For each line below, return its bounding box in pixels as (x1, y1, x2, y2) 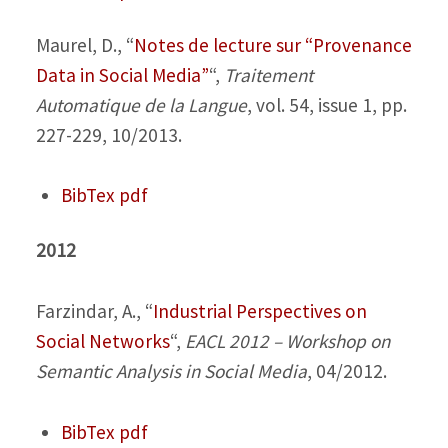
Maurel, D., (35, 32, 126, 57)
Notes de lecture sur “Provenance (133, 32, 412, 57)
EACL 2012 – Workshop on (184, 328, 390, 353)
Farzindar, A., (35, 298, 145, 323)
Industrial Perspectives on (152, 298, 367, 323)
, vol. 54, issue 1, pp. (246, 92, 407, 117)
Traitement (223, 62, 313, 87)
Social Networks (35, 328, 170, 353)
